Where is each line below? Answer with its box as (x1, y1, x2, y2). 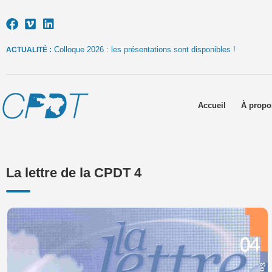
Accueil (198, 101, 226, 110)
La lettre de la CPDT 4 (6, 165, 141, 180)
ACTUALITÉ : (6, 46, 52, 54)
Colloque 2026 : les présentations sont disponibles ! (54, 45, 236, 54)
